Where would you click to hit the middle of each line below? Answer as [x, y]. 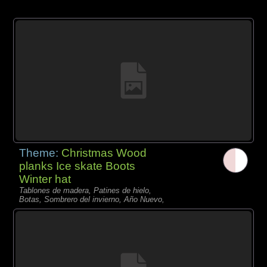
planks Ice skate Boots [77, 166]
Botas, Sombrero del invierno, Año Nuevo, [92, 199]
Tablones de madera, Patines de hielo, [86, 190]
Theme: [41, 153]
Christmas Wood [104, 153]
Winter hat [45, 179]
